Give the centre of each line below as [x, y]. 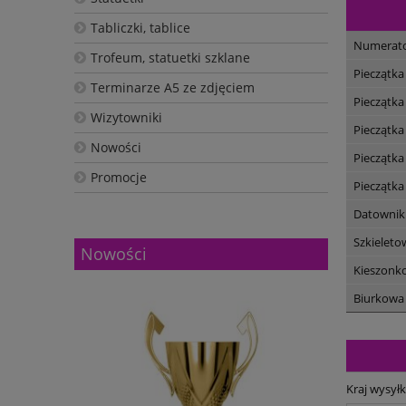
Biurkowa [379, 299]
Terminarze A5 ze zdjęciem [172, 87]
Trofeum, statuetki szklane [170, 57]
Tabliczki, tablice [140, 27]
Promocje [118, 177]
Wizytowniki [126, 117]
